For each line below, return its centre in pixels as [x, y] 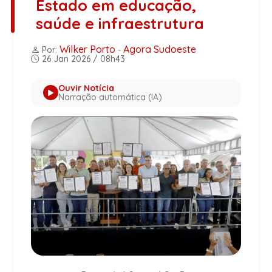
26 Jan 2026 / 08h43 [82, 59]
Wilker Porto [87, 49]
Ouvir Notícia [86, 88]
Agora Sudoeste [160, 49]
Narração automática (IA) [110, 97]
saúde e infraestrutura [120, 23]
